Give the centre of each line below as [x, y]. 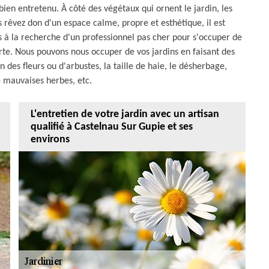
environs [50, 139]
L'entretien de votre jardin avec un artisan [125, 114]
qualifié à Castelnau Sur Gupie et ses [112, 127]
